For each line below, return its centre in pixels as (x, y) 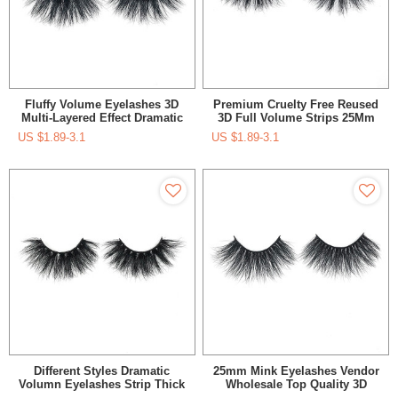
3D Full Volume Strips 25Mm (296, 118)
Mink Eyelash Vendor (296, 131)
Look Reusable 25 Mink (102, 131)
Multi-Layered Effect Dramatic (102, 118)
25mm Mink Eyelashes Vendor (296, 370)
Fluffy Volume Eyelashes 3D (102, 105)
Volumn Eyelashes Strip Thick (102, 384)
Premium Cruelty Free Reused (296, 105)
